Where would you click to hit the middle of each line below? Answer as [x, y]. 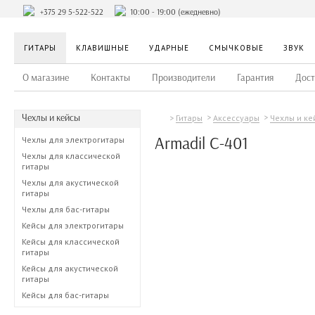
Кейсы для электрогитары [73, 225]
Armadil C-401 [201, 143]
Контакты [110, 78]
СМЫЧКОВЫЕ [236, 48]
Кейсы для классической [71, 242]
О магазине [46, 78]
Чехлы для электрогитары [73, 140]
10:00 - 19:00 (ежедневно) [175, 12]
